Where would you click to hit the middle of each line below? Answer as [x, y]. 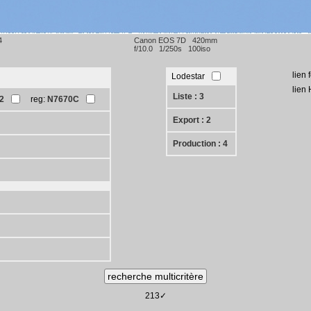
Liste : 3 [189, 96]
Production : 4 [201, 144]
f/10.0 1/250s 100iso [172, 49]
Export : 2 [192, 120]
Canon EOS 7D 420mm [176, 40]
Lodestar [188, 76]
